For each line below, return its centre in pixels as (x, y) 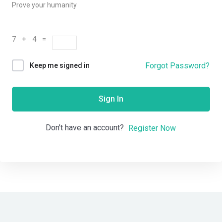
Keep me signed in (60, 66)
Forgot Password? (177, 65)
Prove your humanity (44, 5)
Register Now (152, 128)
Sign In (111, 99)
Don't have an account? (87, 128)
